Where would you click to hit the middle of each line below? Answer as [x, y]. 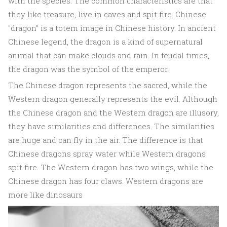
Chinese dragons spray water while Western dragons [107, 154]
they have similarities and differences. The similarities [111, 126]
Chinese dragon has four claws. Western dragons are [106, 181]
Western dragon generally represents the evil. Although [113, 99]
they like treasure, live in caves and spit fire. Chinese [107, 14]
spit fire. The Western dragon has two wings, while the [111, 167]
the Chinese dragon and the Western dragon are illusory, [113, 112]
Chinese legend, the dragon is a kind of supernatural [105, 42]
